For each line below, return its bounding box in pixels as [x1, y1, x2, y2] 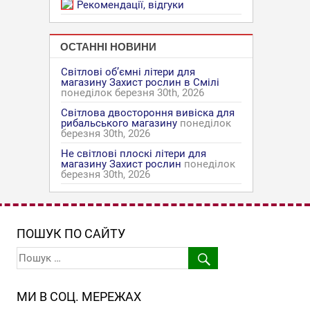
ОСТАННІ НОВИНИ [60, 40, 156, 53]
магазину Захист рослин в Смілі [61, 76, 219, 89]
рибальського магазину [61, 117, 177, 129]
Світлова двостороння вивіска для [61, 107, 235, 119]
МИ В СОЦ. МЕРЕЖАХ [16, 289, 141, 304]
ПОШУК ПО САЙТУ [16, 226, 125, 241]
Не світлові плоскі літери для [61, 147, 206, 160]
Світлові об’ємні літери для [61, 66, 195, 78]
